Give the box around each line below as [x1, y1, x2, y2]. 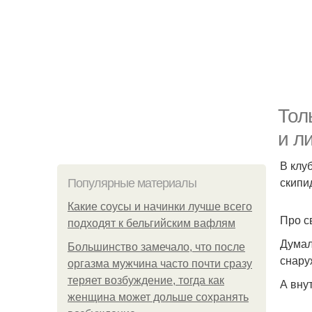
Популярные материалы [68, 176, 196, 190]
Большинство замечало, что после [68, 241, 245, 253]
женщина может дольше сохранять [68, 291, 249, 303]
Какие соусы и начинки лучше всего [68, 201, 252, 212]
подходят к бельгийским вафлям [68, 217, 235, 229]
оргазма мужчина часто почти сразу [68, 258, 252, 270]
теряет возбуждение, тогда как [68, 274, 224, 286]
